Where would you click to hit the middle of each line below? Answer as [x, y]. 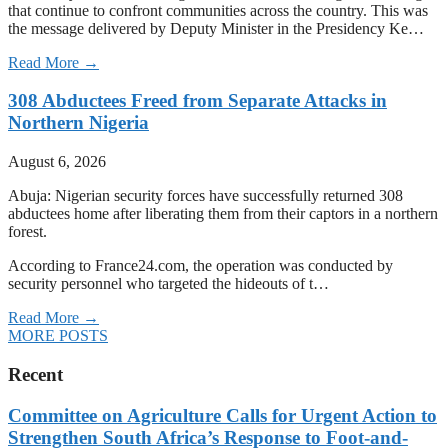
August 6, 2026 [57, 162]
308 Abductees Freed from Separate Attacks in [197, 101]
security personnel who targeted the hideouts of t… [168, 284]
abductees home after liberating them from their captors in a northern [223, 214]
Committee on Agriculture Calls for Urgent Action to [222, 415]
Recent [35, 374]
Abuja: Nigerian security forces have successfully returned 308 [205, 196]
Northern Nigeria [78, 123]
